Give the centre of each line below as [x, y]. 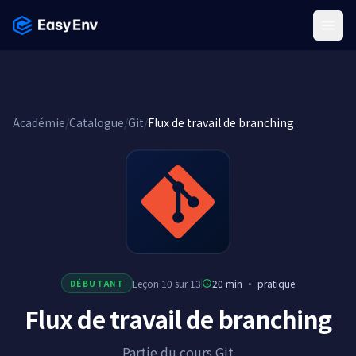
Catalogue [97, 122]
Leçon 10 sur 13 [167, 283]
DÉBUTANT [97, 283]
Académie [39, 122]
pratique [277, 283]
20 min [228, 283]
